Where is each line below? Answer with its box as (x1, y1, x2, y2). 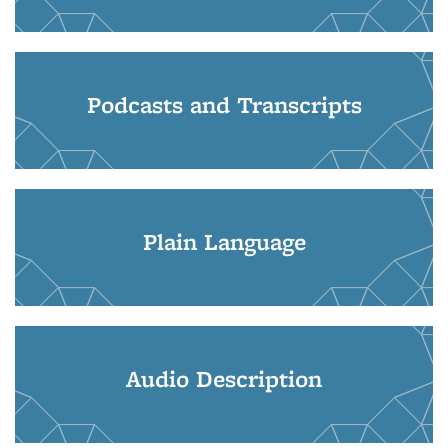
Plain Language (142, 226, 306, 257)
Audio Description (126, 363, 322, 394)
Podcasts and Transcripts (86, 89, 362, 120)
